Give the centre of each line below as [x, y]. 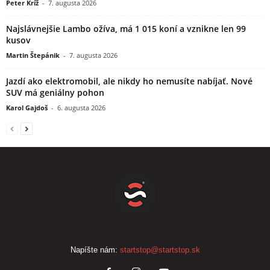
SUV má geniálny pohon [55, 92]
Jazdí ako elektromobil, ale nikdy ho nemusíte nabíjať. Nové [129, 81]
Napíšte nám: [95, 250]
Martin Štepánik [33, 55]
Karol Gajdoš [27, 107]
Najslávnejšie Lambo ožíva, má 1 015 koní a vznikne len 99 [126, 28]
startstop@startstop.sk [160, 250]
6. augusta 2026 [81, 107]
